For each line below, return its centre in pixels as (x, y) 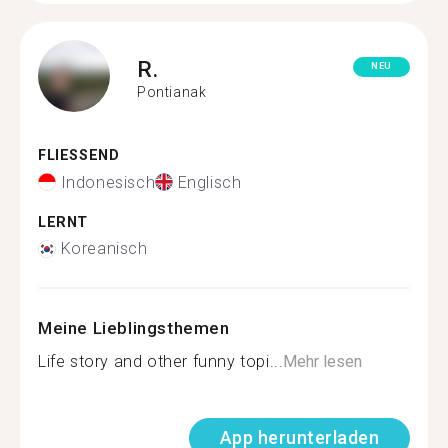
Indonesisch (108, 182)
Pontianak (172, 91)
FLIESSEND (73, 155)
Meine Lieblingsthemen (134, 328)
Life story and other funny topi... (161, 361)
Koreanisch (104, 248)
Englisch (209, 182)
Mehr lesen (323, 361)
